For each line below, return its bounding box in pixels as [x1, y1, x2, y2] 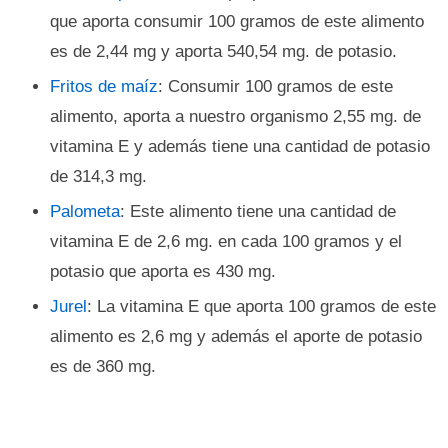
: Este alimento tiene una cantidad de [120, 202, 396, 221]
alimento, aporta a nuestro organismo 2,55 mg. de [50, 107, 421, 126]
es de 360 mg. [50, 357, 156, 376]
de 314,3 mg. [50, 167, 147, 186]
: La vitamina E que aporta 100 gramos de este [87, 297, 436, 316]
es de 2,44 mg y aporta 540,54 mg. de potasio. [50, 42, 397, 61]
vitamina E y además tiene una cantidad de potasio [50, 137, 430, 156]
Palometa [50, 202, 120, 221]
